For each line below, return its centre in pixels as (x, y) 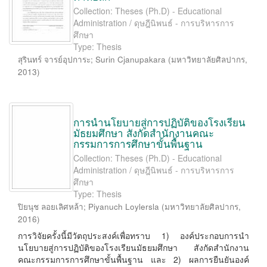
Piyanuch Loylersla (124, 207)
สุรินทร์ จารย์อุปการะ (54, 59)
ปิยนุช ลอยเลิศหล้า (51, 207)
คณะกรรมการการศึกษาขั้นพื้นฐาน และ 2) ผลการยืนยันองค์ (133, 259)
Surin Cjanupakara (131, 59)
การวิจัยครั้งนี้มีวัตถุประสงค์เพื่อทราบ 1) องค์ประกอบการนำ (133, 235)
